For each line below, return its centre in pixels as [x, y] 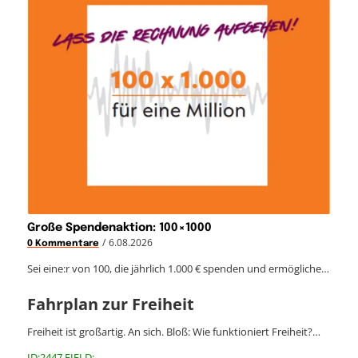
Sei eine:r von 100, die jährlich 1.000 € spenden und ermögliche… [178, 268]
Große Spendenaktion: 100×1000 [119, 227]
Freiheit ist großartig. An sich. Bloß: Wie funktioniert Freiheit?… [173, 331]
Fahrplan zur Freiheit [110, 304]
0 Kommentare [63, 243]
